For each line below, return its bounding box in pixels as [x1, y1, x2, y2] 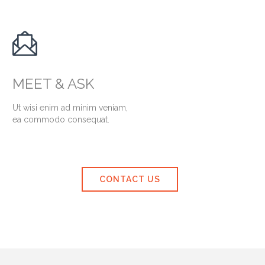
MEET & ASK [12, 75, 94, 93]
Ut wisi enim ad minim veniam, [12, 102, 128, 112]
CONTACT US [99, 174, 160, 184]
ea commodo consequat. [12, 114, 109, 124]
